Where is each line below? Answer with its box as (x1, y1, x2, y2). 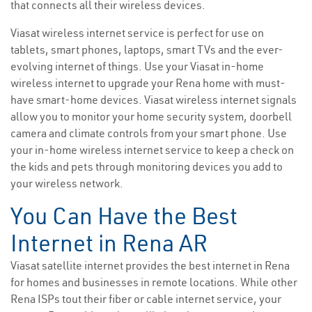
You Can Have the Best (10, 201, 237, 231)
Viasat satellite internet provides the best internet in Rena (10, 258, 290, 273)
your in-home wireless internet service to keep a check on (10, 143, 294, 157)
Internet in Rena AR (10, 228, 208, 258)
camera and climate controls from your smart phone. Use (10, 126, 287, 141)
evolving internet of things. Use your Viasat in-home (10, 59, 264, 74)
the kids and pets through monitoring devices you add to (10, 159, 283, 174)
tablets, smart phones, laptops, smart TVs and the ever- (10, 42, 283, 57)
